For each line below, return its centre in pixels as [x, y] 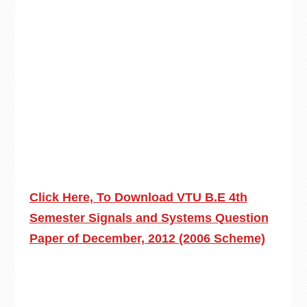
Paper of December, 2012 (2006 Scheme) [147, 238]
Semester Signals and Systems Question [149, 218]
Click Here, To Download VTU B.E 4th [138, 197]
